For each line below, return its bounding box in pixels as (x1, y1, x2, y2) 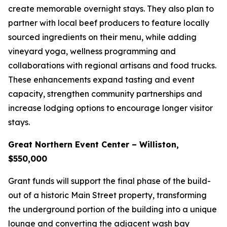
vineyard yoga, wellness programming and (8, 46, 176, 56)
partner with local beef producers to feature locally (8, 18, 209, 28)
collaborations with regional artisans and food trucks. (8, 60, 216, 70)
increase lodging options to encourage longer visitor (8, 103, 213, 113)
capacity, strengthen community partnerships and (8, 89, 202, 99)
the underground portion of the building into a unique (8, 204, 217, 214)
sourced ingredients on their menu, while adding (8, 32, 197, 42)
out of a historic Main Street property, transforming (8, 190, 207, 200)
